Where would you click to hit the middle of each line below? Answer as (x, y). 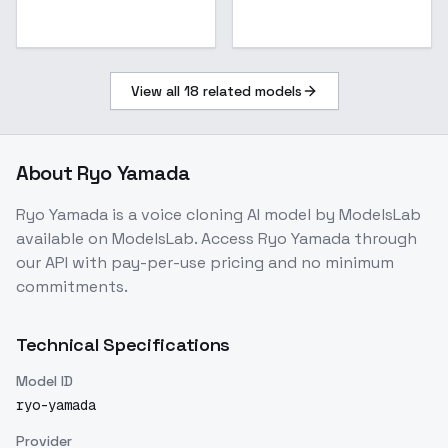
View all (157, 91)
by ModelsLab (366, 214)
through (383, 238)
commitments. (72, 286)
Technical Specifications (123, 344)
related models (250, 91)
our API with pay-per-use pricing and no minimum (205, 262)
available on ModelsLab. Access (137, 238)
